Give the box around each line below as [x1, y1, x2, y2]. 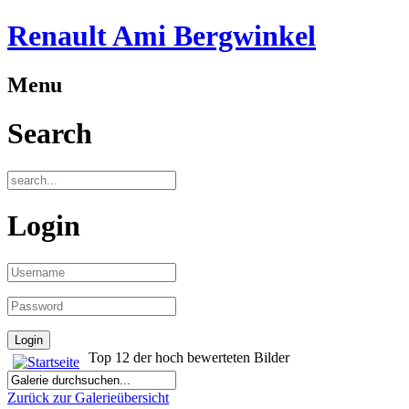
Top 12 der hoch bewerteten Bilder [85, 349, 289, 365]
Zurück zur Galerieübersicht [7, 389, 169, 405]
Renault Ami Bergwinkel [7, 19, 316, 53]
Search [7, 117, 92, 151]
